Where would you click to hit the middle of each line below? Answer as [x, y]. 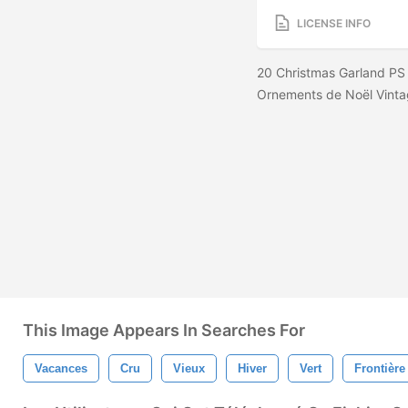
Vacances [61, 368]
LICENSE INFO [334, 23]
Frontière [380, 368]
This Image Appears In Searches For [164, 330]
